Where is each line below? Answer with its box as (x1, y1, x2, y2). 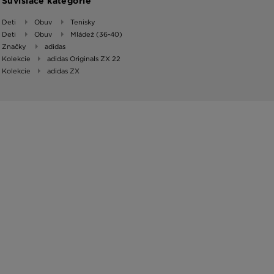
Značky (2, 42, 26, 51)
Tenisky (70, 17, 95, 26)
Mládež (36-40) (70, 29, 122, 39)
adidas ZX (47, 66, 80, 75)
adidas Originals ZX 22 (47, 54, 120, 63)
